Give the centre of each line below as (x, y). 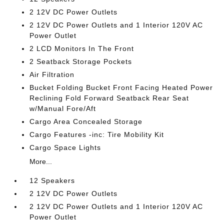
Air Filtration (52, 74)
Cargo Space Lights (65, 147)
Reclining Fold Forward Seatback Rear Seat (109, 98)
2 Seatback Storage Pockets (81, 61)
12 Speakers (52, 180)
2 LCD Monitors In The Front (82, 48)
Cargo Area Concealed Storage (86, 121)
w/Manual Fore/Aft (63, 108)
